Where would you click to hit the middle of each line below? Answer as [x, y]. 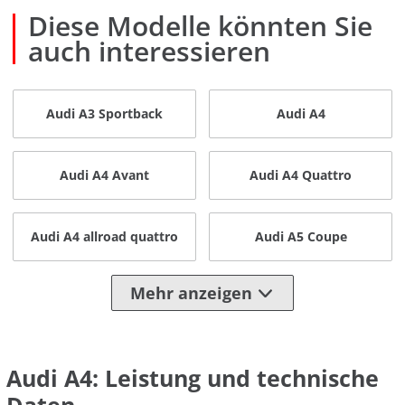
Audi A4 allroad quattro [104, 237]
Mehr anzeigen [191, 293]
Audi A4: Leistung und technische [193, 378]
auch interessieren [149, 51]
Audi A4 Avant [104, 175]
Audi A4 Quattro [301, 175]
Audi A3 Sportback [104, 114]
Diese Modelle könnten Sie [200, 25]
